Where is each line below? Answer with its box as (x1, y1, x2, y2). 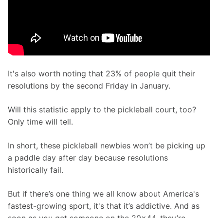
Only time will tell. (8, 117, 75, 127)
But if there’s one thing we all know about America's (8, 189, 201, 199)
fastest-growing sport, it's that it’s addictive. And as (8, 201, 202, 211)
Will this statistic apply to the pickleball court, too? (8, 105, 199, 115)
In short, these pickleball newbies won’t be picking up (8, 141, 208, 151)
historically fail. (8, 165, 66, 175)
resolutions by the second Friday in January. (8, 81, 170, 91)
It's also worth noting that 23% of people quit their (8, 69, 198, 79)
